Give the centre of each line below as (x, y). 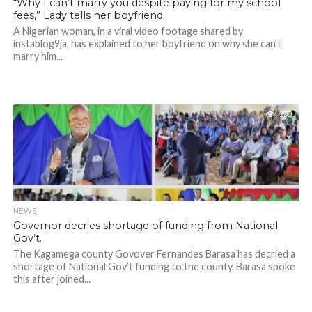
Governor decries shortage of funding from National (145, 226)
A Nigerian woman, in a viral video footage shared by (128, 31)
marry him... (38, 56)
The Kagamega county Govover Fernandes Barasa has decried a (154, 254)
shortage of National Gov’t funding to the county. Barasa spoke (154, 266)
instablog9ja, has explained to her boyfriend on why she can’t (147, 44)
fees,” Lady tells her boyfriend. (89, 15)
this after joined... (52, 279)
